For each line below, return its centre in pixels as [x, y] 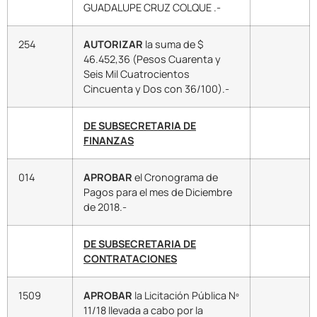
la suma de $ [173, 45]
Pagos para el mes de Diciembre [158, 192]
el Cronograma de [176, 178]
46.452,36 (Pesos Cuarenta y [152, 59]
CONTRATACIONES [130, 259]
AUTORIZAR [113, 45]
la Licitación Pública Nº [186, 296]
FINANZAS [109, 141]
